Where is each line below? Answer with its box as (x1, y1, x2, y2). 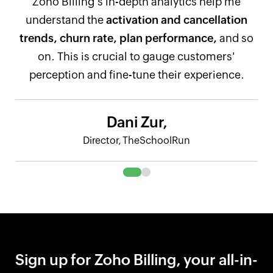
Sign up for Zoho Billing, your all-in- (15, 251, 258, 268)
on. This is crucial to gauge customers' (38, 49, 235, 63)
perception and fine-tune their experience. (29, 68, 244, 81)
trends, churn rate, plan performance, (19, 31, 217, 44)
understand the (26, 13, 106, 26)
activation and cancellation (106, 13, 247, 26)
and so (217, 31, 253, 44)
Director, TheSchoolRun (83, 134, 190, 146)
